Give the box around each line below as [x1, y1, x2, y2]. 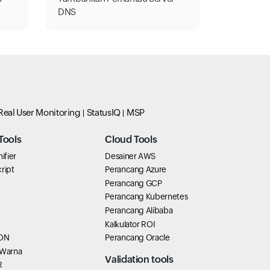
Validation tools [105, 254, 174, 266]
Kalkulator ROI [105, 219, 155, 229]
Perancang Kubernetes [105, 192, 188, 202]
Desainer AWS [105, 151, 156, 161]
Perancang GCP [105, 178, 162, 188]
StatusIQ [86, 107, 121, 118]
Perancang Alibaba [105, 206, 173, 216]
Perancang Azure [105, 165, 166, 175]
